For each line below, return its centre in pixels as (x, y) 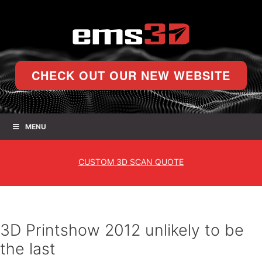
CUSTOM (96, 162)
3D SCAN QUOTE (149, 162)
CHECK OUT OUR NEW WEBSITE (131, 75)
